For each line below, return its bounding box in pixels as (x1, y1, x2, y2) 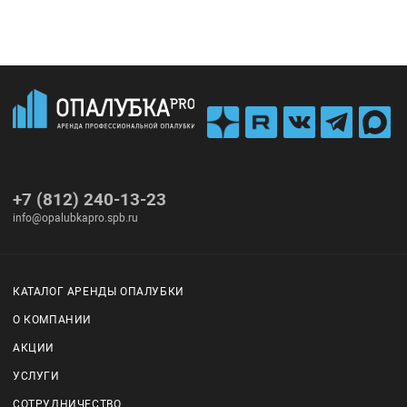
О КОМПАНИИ (13, 313, 93, 327)
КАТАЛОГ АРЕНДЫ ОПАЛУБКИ (13, 285, 184, 299)
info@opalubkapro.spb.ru (13, 211, 139, 224)
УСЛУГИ (13, 370, 60, 383)
